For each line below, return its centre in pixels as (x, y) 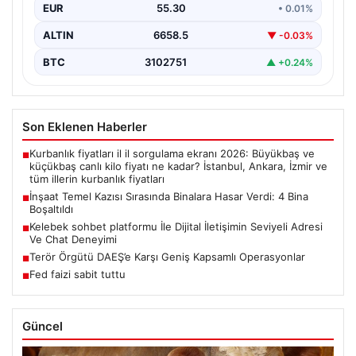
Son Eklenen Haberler (85, 127)
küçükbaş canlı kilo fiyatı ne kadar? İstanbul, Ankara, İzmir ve (178, 166)
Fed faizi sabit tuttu (77, 275)
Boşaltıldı (51, 209)
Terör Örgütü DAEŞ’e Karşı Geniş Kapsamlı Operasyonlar (167, 257)
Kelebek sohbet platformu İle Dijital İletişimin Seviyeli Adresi (176, 227)
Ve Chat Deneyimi (73, 240)
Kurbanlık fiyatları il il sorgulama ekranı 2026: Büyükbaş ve (172, 154)
